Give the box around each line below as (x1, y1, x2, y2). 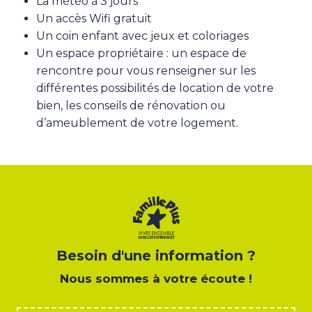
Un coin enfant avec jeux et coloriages (36, 29, 249, 42)
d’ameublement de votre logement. (36, 116, 238, 130)
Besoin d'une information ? (56, 247, 256, 264)
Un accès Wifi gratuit (36, 11, 152, 25)
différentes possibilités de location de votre (36, 81, 274, 95)
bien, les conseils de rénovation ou (36, 98, 226, 112)
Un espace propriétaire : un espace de (36, 46, 247, 60)
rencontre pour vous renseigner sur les (36, 63, 256, 77)
